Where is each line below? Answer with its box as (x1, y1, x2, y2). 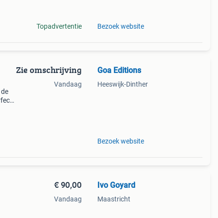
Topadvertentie (36, 22, 82, 30)
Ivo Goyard (97, 181, 135, 190)
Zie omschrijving (16, 63, 82, 76)
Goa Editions (97, 66, 141, 75)
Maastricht (97, 195, 130, 203)
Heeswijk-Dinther (97, 80, 148, 88)
